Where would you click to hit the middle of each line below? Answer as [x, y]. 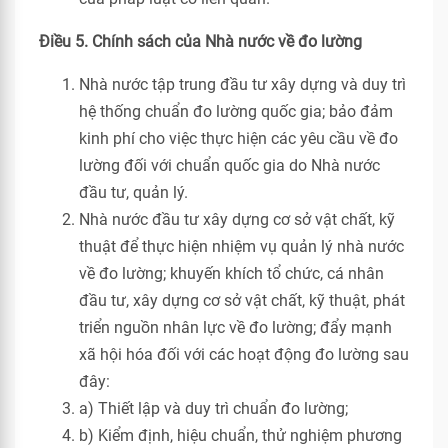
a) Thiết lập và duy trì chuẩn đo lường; [213, 408]
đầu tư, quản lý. [133, 192]
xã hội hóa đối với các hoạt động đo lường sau [244, 354]
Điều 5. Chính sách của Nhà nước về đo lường [200, 41]
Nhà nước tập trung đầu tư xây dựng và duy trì [242, 84]
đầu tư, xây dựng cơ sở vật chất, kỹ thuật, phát [242, 300]
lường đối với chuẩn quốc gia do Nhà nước [229, 165]
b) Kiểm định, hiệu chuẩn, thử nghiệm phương [240, 435]
